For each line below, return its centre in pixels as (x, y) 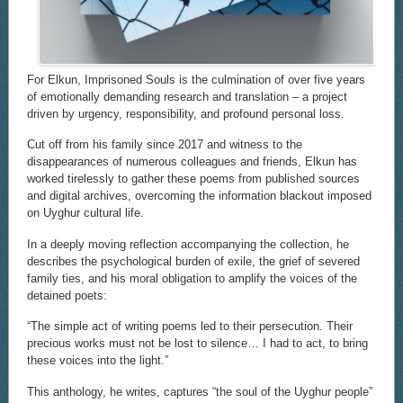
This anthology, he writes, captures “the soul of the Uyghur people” (199, 392)
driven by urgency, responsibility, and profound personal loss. (185, 113)
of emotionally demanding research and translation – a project (187, 96)
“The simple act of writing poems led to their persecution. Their (189, 327)
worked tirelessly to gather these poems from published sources (193, 179)
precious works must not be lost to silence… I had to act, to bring (197, 344)
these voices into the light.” (97, 361)
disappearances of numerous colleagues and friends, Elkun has (192, 162)
